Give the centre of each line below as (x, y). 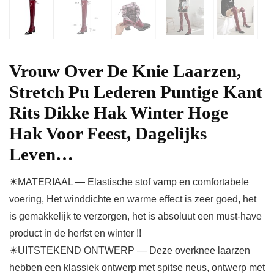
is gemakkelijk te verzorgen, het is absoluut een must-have (135, 217)
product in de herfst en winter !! (75, 234)
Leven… (41, 154)
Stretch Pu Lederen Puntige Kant (136, 92)
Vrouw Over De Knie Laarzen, (125, 71)
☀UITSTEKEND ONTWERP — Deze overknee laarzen (130, 251)
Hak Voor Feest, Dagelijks (108, 134)
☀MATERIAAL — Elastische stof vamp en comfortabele (129, 182)
